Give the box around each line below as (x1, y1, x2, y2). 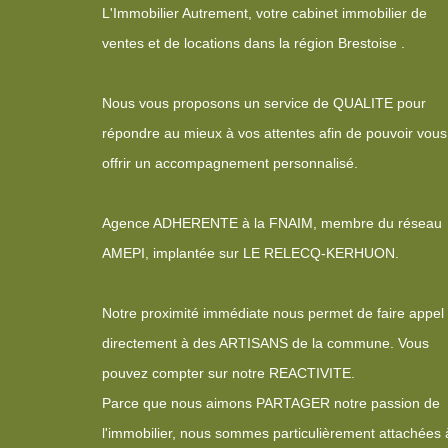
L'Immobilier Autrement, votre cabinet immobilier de (102, 5, 427, 22)
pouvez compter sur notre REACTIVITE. (102, 365, 355, 382)
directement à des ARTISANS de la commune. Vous (102, 335, 429, 352)
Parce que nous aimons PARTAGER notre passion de (102, 395, 440, 412)
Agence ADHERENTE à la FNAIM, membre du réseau (102, 215, 442, 232)
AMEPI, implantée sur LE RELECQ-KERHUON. (102, 245, 399, 262)
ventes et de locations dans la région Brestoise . (102, 35, 405, 52)
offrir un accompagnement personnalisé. (102, 155, 358, 172)
